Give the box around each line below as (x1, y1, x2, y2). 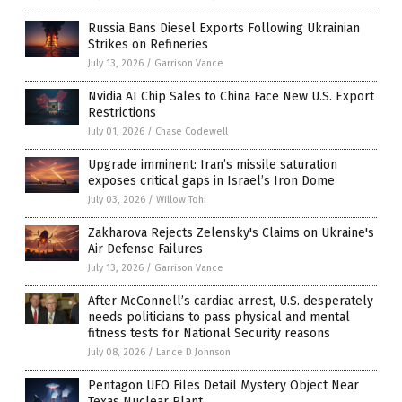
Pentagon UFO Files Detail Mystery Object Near (88, 378, 359, 394)
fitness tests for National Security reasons (88, 326, 330, 342)
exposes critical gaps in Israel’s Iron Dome (88, 173, 335, 189)
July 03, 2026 (88, 194, 145, 206)
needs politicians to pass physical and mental (88, 310, 350, 326)
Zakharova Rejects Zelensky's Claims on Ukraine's (88, 225, 374, 241)
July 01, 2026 (88, 126, 144, 138)
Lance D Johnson (156, 346, 231, 359)
